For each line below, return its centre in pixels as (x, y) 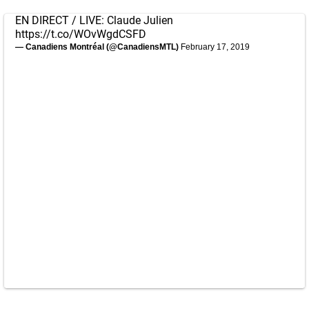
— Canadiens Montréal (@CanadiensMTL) (98, 47)
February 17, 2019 (215, 47)
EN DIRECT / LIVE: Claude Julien (94, 20)
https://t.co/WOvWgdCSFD (81, 34)
